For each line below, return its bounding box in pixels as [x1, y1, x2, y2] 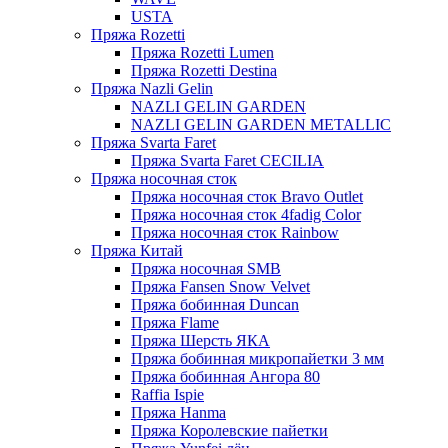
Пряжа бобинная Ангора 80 [131, 368, 320, 385]
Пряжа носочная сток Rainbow [131, 224, 339, 241]
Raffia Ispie [131, 386, 204, 403]
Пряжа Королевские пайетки [131, 422, 328, 439]
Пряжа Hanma [131, 404, 226, 421]
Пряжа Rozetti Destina [131, 62, 277, 79]
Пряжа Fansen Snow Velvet [131, 278, 310, 295]
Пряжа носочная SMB [131, 260, 281, 277]
